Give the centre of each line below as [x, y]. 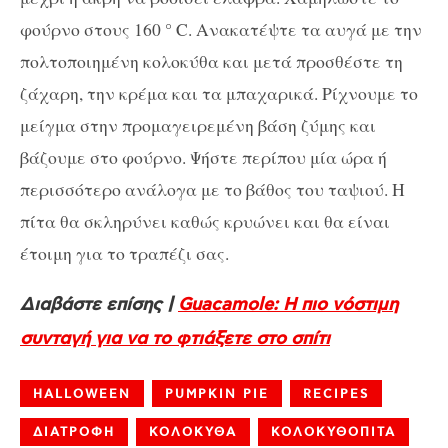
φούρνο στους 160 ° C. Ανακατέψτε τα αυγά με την [221, 29]
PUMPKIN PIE [217, 394]
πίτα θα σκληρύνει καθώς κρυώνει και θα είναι [205, 221]
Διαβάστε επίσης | [99, 305]
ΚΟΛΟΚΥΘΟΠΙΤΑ [333, 432]
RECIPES [336, 394]
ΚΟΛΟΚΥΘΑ [193, 432]
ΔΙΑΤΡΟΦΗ [74, 432]
